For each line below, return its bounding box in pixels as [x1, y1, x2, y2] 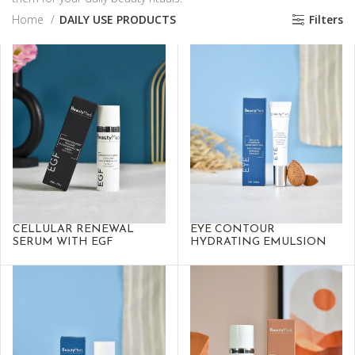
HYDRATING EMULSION [189, 236, 326, 249]
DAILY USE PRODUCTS [59, 12, 176, 27]
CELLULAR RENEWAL [13, 223, 134, 236]
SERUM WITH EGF [13, 236, 113, 249]
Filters [309, 12, 343, 27]
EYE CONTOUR [189, 223, 275, 236]
